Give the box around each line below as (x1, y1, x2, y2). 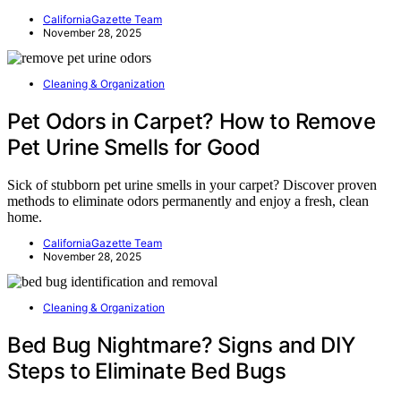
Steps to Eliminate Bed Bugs (7, 358, 286, 385)
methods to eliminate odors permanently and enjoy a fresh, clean (7, 193, 369, 209)
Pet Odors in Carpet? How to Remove (7, 107, 376, 134)
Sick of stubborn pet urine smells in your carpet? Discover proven (7, 177, 377, 193)
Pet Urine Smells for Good (7, 133, 260, 160)
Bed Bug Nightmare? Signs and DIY (7, 332, 355, 359)
